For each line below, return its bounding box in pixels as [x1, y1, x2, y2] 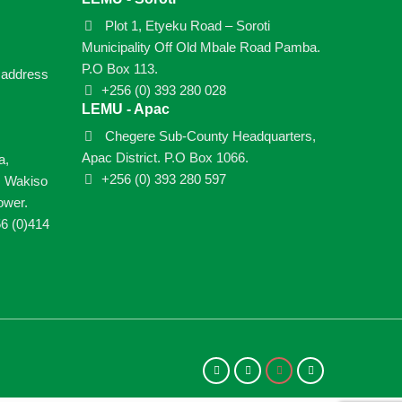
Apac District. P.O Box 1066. [82, 150, 249, 165]
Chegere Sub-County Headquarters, [101, 128, 316, 144]
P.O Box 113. [82, 61, 158, 76]
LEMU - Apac [82, 101, 170, 117]
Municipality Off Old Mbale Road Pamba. [82, 39, 320, 55]
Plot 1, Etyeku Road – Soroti [101, 18, 270, 33]
